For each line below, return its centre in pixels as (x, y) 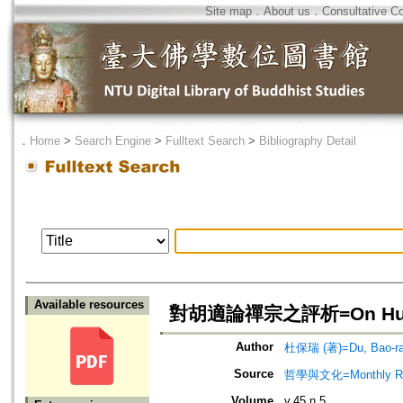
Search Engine (113, 141)
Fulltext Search (205, 141)
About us (287, 11)
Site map (228, 11)
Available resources (89, 305)
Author (255, 347)
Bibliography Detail (308, 141)
